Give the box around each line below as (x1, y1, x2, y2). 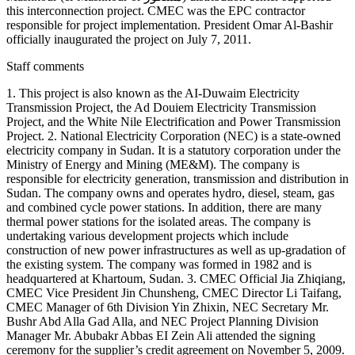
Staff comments (6, 59, 84, 74)
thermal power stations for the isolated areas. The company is (6, 215, 311, 229)
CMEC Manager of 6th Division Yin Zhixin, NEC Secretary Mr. (6, 300, 329, 315)
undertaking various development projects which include (6, 229, 288, 243)
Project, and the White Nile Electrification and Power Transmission (6, 115, 341, 129)
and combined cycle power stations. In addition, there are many (6, 200, 322, 215)
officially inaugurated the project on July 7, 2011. (6, 32, 251, 47)
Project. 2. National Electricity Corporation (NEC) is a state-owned (6, 129, 341, 143)
